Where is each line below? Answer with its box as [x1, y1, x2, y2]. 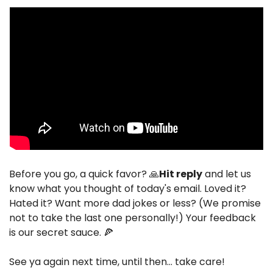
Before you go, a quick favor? [9, 167, 149, 182]
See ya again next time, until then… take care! [9, 255, 225, 269]
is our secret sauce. [9, 225, 104, 240]
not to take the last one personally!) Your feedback [9, 211, 256, 225]
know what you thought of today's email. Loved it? [9, 182, 246, 196]
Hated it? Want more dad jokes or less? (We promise [9, 196, 261, 211]
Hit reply [159, 167, 202, 182]
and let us [202, 167, 251, 182]
